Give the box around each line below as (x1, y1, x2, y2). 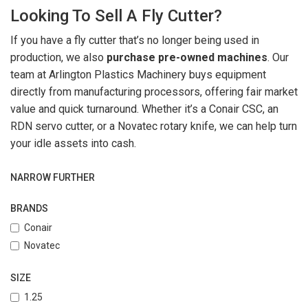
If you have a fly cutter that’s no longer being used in (10, 34, 259, 47)
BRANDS (10, 203, 48, 214)
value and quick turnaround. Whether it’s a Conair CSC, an (10, 102, 278, 116)
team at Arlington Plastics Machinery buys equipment (10, 68, 266, 82)
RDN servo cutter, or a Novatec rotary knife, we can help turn (10, 120, 297, 133)
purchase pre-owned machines (107, 51, 267, 65)
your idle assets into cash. (10, 137, 136, 151)
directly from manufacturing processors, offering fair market (10, 85, 298, 99)
